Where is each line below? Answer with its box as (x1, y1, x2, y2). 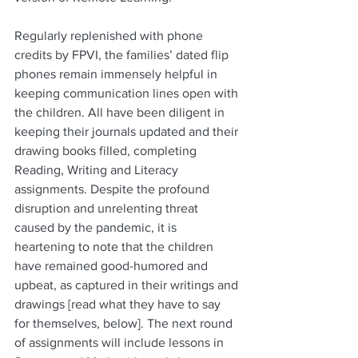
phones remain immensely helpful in (14, 67, 221, 81)
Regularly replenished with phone (14, 29, 206, 42)
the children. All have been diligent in (14, 105, 228, 119)
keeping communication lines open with (14, 86, 241, 100)
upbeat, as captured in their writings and (14, 278, 241, 292)
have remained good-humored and (14, 259, 211, 272)
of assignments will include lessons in (14, 336, 227, 349)
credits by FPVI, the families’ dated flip (14, 48, 232, 62)
